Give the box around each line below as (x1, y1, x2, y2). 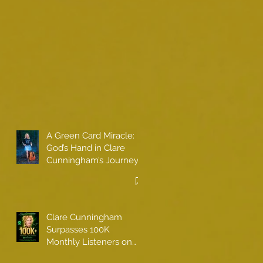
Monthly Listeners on (46, 236, 132, 247)
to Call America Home (46, 167, 136, 178)
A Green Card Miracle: (46, 130, 134, 141)
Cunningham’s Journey (46, 154, 139, 166)
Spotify (46, 248, 75, 259)
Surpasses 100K (46, 224, 110, 235)
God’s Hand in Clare (46, 142, 125, 153)
